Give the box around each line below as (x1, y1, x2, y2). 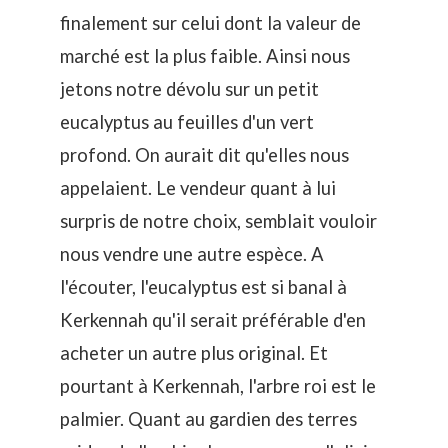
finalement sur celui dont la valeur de (60, 12, 361, 35)
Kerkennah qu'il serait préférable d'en (60, 309, 366, 332)
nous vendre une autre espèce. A (60, 243, 324, 266)
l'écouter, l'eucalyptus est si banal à (60, 276, 347, 299)
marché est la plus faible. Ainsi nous (60, 45, 350, 68)
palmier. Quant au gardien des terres (60, 408, 357, 431)
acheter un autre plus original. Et (60, 342, 328, 365)
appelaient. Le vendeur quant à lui (60, 177, 336, 200)
